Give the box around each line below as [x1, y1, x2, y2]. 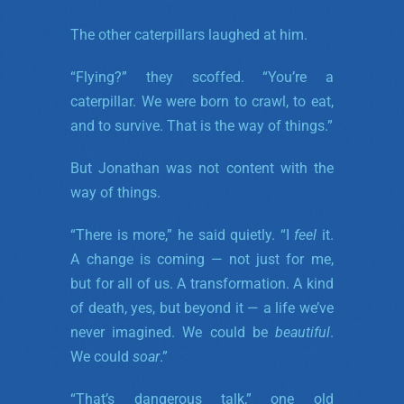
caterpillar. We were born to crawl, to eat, [70, 92, 334, 110]
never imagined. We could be [70, 323, 275, 341]
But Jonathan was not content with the [70, 159, 334, 177]
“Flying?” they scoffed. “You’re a [70, 68, 334, 86]
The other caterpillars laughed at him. [70, 25, 308, 43]
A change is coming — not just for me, [70, 250, 334, 268]
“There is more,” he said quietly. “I [70, 225, 295, 243]
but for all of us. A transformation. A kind [70, 274, 334, 292]
